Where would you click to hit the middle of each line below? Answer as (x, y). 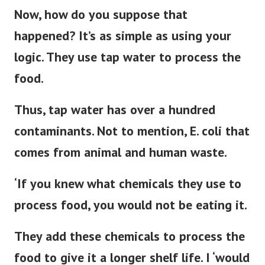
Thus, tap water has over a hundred (115, 117)
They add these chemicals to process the (130, 244)
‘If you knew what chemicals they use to (128, 191)
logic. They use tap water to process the (127, 65)
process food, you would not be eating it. (131, 213)
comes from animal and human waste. (121, 160)
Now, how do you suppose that (101, 22)
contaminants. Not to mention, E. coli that (132, 139)
